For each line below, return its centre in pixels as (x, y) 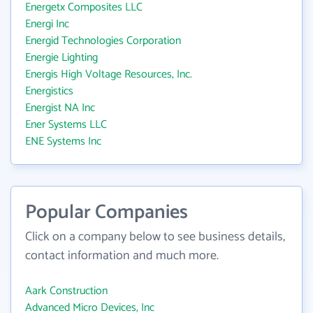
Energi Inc (47, 24)
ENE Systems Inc (63, 141)
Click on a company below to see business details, (155, 237)
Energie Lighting (61, 58)
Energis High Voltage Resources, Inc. (109, 74)
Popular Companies (107, 212)
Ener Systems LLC (66, 125)
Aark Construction (66, 291)
